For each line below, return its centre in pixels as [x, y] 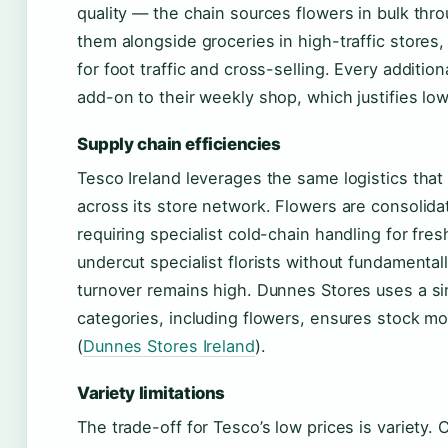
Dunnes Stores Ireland [168, 346]
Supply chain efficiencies [179, 144]
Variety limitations [151, 393]
